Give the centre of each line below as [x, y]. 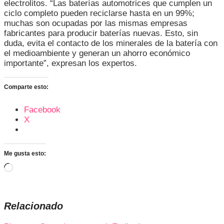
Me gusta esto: [25, 153]
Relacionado [33, 206]
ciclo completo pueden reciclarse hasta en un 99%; [99, 13]
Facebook [42, 109]
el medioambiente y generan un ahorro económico [97, 53]
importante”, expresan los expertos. [70, 63]
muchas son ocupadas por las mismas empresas [96, 23]
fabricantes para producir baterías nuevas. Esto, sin [101, 33]
